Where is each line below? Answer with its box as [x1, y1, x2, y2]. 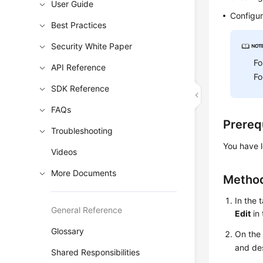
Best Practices [51, 20, 107, 30]
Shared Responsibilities [51, 247, 140, 257]
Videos [51, 147, 77, 157]
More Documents [51, 168, 117, 178]
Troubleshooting [51, 126, 113, 136]
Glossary [51, 226, 85, 236]
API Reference [51, 62, 106, 72]
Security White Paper [51, 41, 133, 51]
